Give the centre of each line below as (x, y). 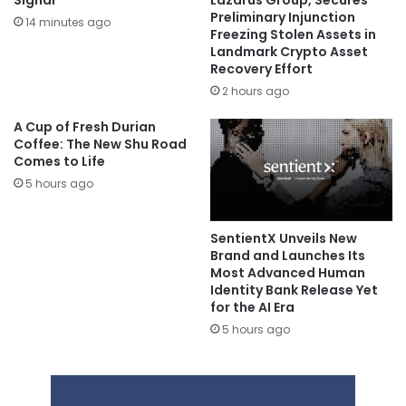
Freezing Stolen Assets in (293, 35)
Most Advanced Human (288, 273)
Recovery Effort (261, 69)
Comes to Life (59, 162)
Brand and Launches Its (288, 256)
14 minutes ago (68, 23)
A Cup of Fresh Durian (85, 127)
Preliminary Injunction (283, 18)
